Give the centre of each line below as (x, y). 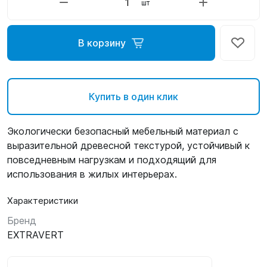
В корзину (102, 43)
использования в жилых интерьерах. (92, 174)
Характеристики (43, 201)
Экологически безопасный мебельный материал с (123, 131)
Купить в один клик (133, 97)
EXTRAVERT (35, 235)
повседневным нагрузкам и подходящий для (112, 160)
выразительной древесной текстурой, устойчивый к (128, 145)
